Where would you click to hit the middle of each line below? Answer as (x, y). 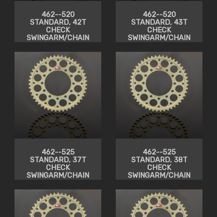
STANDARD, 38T (159, 160)
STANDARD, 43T (159, 23)
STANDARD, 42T (58, 23)
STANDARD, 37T (58, 160)
